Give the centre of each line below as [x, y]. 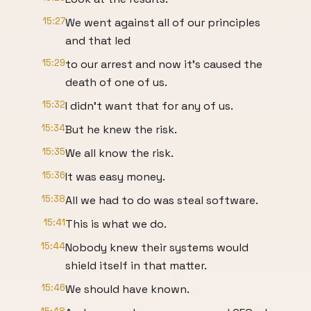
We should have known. [127, 289]
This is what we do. [116, 224]
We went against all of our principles [163, 23]
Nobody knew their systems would [157, 247]
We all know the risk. [119, 153]
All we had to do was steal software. [162, 200]
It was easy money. [115, 177]
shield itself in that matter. [136, 266]
